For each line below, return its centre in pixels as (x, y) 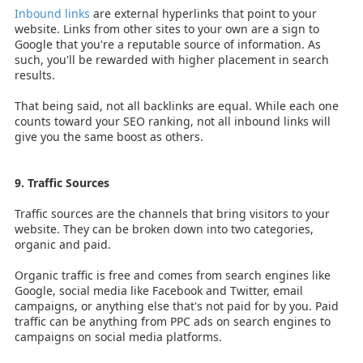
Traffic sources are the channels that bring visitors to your (172, 213)
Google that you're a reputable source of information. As (168, 44)
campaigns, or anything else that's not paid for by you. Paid (177, 305)
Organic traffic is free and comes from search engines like (173, 275)
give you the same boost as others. (109, 136)
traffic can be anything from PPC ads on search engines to (173, 321)
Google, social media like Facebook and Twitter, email (159, 290)
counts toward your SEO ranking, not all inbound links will (173, 121)
